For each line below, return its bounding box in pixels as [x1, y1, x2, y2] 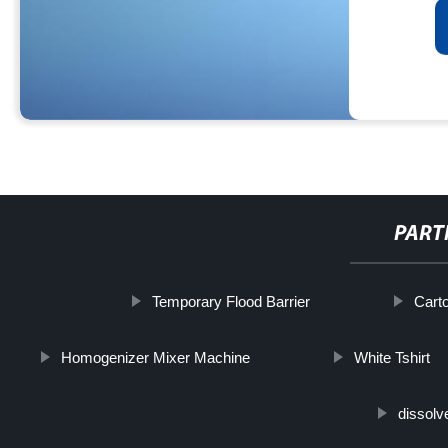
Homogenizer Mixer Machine [60, 349, 250, 366]
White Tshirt [353, 349, 430, 366]
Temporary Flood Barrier [151, 293, 310, 310]
